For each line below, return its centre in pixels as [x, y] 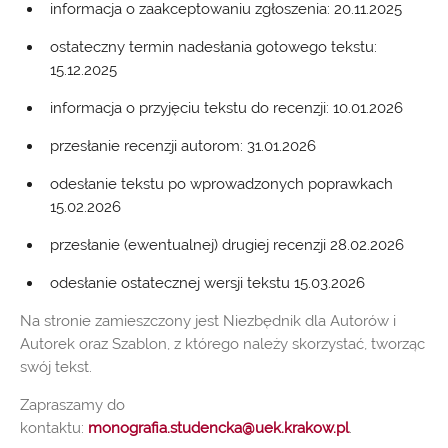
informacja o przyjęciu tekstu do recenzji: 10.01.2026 [226, 108]
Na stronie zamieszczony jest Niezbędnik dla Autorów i [208, 321]
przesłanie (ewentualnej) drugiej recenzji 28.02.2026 [227, 245]
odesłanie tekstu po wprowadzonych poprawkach [221, 184]
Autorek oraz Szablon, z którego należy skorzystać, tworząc [222, 344]
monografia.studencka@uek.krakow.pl [218, 428]
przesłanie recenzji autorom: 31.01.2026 [183, 146]
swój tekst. [56, 367]
